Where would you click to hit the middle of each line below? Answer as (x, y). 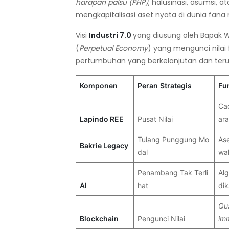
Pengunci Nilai (161, 218)
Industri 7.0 (111, 35)
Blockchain (99, 218)
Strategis (176, 85)
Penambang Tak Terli (173, 172)
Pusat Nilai (155, 119)
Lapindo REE (102, 119)
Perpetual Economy (113, 48)
